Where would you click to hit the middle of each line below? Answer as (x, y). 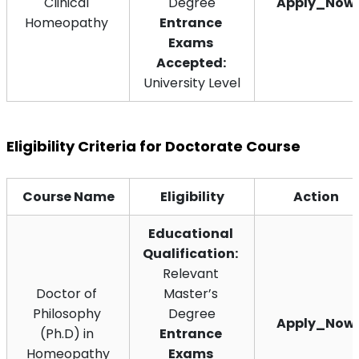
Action (316, 196)
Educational (191, 233)
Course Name (68, 196)
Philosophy (67, 313)
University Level (192, 83)
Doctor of (67, 293)
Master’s (190, 293)
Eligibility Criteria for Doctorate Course (153, 146)
